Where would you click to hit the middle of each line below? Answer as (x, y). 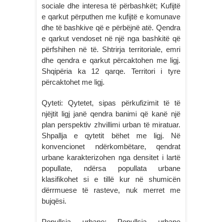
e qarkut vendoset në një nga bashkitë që (111, 38)
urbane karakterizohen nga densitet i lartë (111, 157)
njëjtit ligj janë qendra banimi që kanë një (111, 114)
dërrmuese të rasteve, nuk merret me (111, 190)
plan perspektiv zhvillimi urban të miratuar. (111, 125)
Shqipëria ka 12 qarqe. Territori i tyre (111, 71)
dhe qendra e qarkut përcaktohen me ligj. (111, 60)
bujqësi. (54, 201)
